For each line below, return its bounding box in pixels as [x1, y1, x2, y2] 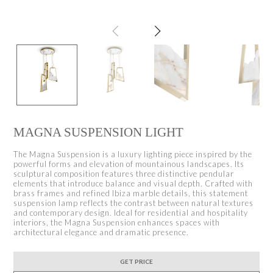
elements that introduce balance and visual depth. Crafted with [13, 178, 253, 188]
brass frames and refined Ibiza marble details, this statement [13, 188, 249, 198]
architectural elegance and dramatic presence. [13, 227, 190, 237]
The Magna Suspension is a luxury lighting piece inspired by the [13, 149, 253, 159]
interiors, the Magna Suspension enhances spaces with [13, 217, 221, 227]
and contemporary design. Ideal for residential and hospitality [13, 207, 249, 218]
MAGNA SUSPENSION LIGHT [13, 125, 184, 139]
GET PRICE [120, 257, 153, 265]
